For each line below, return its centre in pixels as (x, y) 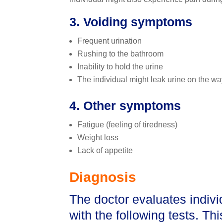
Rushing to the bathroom (120, 54)
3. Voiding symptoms (131, 22)
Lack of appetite (105, 151)
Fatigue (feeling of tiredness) (127, 125)
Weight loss (98, 138)
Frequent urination (109, 41)
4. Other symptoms (125, 106)
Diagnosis (103, 177)
